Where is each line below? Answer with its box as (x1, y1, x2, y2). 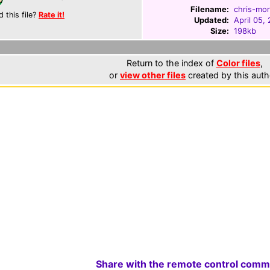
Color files (216, 58, 260, 68)
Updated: (194, 15, 229, 25)
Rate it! (39, 10, 64, 19)
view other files (120, 70, 186, 80)
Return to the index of (126, 58, 216, 68)
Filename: (190, 4, 229, 14)
